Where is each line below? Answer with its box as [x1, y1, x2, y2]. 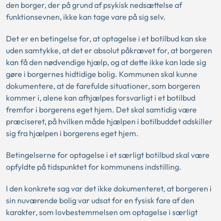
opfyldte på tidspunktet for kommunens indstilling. [6, 162, 182, 172]
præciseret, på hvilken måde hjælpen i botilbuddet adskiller [6, 116, 213, 126]
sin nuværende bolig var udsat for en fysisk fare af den [6, 195, 194, 205]
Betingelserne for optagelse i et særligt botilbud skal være [6, 150, 210, 160]
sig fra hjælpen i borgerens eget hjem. [6, 128, 139, 138]
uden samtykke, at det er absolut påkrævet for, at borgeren [6, 45, 212, 55]
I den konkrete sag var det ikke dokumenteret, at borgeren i [6, 184, 212, 193]
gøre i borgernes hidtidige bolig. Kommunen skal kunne [6, 69, 197, 79]
